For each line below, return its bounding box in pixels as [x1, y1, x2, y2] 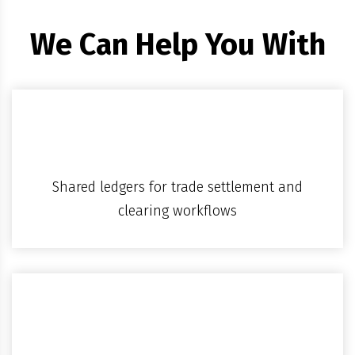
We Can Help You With [29, 26, 326, 63]
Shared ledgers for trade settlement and [52, 177, 303, 196]
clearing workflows [118, 201, 237, 219]
